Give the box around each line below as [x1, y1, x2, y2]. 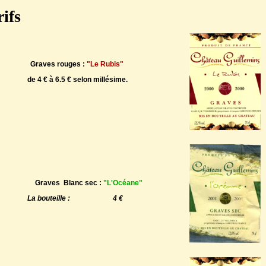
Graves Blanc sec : [34, 179, 103, 187]
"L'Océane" [103, 179, 142, 187]
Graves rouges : [30, 60, 87, 68]
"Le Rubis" [87, 60, 123, 68]
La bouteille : [27, 194, 70, 202]
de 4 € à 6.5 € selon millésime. [27, 75, 128, 84]
